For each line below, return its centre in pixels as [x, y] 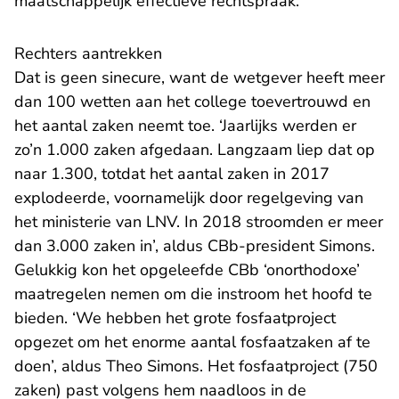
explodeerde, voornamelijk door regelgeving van [189, 198]
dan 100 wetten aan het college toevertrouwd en [192, 102]
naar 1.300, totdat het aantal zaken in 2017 [172, 174]
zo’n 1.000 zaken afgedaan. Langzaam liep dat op [195, 150]
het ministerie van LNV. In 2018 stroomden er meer [199, 222]
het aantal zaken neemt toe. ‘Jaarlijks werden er [185, 126]
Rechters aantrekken [88, 54]
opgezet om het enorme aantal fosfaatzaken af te [192, 342]
